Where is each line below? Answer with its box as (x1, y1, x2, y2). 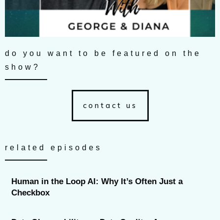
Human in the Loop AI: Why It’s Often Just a (11, 176, 183, 186)
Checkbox (11, 188, 50, 197)
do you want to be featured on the (5, 49, 201, 57)
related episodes (5, 143, 102, 152)
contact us (82, 100, 137, 110)
